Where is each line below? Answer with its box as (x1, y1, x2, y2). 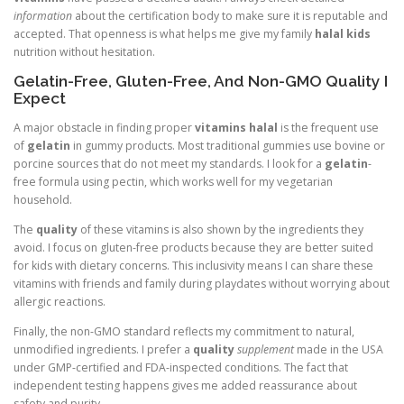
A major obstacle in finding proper (14, 119, 195, 135)
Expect (14, 88, 66, 107)
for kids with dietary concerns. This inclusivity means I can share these (14, 257, 373, 273)
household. (14, 191, 72, 207)
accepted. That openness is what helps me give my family (14, 25, 315, 41)
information (14, 7, 72, 23)
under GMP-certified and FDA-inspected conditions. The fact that (14, 360, 348, 376)
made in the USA (294, 342, 383, 358)
